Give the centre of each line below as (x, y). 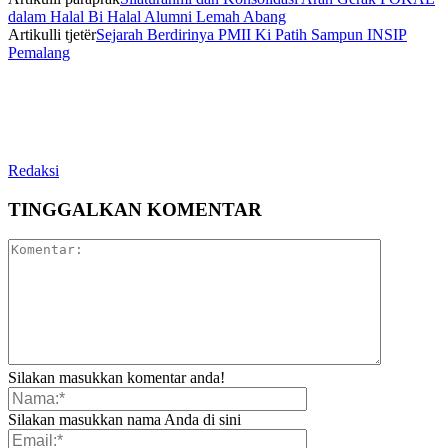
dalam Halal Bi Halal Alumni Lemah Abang (147, 16)
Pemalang (39, 52)
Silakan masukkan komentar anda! (116, 378)
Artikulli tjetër (52, 34)
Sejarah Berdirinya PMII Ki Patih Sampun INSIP (251, 34)
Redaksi (33, 170)
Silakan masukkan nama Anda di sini (124, 420)
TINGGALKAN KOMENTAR (135, 209)
